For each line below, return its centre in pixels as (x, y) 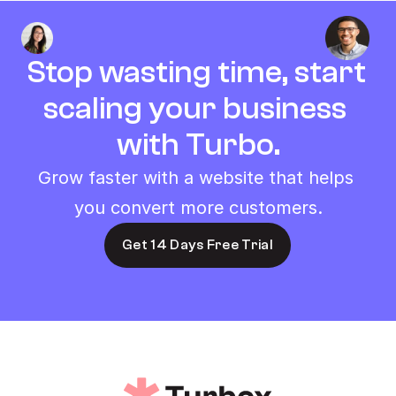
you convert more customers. (198, 208)
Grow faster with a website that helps (195, 178)
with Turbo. (198, 145)
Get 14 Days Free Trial (198, 245)
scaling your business (195, 108)
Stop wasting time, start (196, 72)
